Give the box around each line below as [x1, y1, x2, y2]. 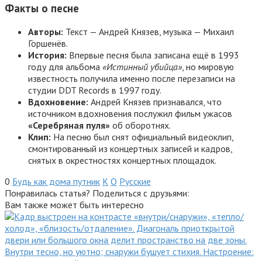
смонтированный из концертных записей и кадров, [28, 143, 232, 155]
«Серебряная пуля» [28, 119, 110, 132]
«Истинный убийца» [102, 61, 182, 73]
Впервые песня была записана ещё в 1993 [67, 49, 239, 61]
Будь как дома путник [12, 175, 100, 188]
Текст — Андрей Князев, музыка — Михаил [63, 26, 234, 38]
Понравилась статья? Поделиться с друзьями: [5, 187, 189, 199]
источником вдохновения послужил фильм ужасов [28, 108, 232, 120]
